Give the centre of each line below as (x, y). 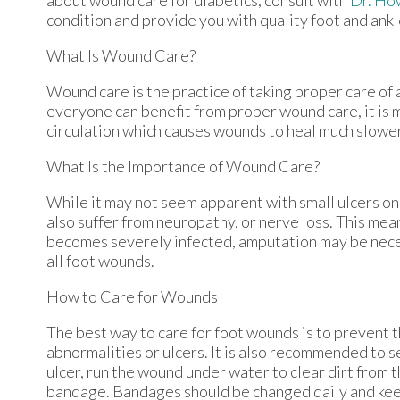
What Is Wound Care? (121, 55)
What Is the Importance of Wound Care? (183, 166)
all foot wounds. (100, 260)
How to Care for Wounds (132, 296)
